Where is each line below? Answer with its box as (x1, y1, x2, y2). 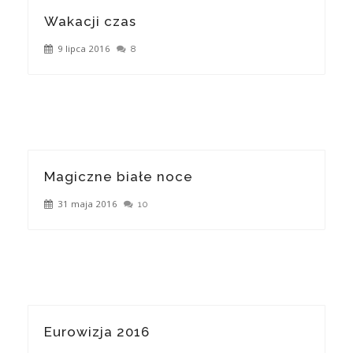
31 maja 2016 (55, 198, 120, 210)
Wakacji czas (44, 13, 136, 29)
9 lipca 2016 (55, 43, 113, 54)
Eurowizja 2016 (44, 324, 150, 340)
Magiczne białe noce (44, 169, 193, 184)
